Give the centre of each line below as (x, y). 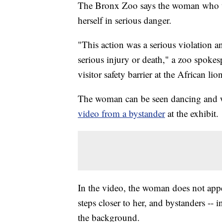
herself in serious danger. (125, 20)
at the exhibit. (193, 113)
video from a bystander (121, 113)
